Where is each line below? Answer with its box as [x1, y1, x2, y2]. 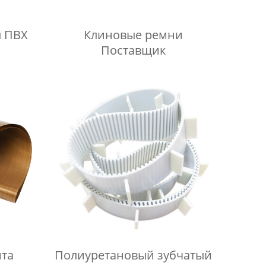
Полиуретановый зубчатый [55, 246, 213, 263]
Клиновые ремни [84, 26, 183, 43]
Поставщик [101, 42, 166, 58]
